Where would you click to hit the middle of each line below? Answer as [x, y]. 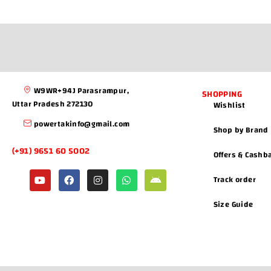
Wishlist [229, 106]
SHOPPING [222, 95]
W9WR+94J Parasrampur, [81, 91]
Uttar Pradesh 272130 [53, 104]
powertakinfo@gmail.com [82, 124]
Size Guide [233, 205]
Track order [234, 180]
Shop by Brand [241, 130]
